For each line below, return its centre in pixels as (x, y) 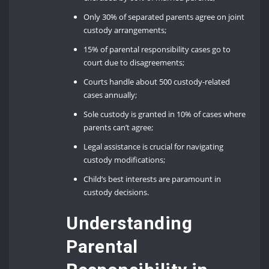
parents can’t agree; (119, 128)
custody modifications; (125, 160)
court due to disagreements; (134, 63)
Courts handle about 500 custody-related (157, 82)
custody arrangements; (125, 30)
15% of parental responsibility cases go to (157, 50)
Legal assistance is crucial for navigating (154, 147)
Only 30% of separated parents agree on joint (164, 17)
